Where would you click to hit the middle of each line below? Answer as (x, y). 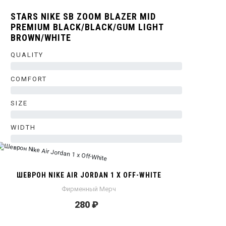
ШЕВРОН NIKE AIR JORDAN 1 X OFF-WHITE (89, 175)
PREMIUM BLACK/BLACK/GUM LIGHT (87, 27)
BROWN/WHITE (41, 38)
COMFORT (29, 79)
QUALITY (27, 55)
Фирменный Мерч (89, 189)
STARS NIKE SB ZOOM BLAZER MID (83, 16)
